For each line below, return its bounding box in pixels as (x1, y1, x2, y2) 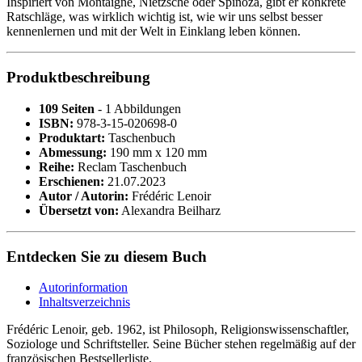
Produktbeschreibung (6, 69, 150, 86)
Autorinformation (39, 280, 128, 295)
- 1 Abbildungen (95, 101, 181, 116)
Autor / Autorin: (39, 188, 128, 203)
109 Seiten (39, 101, 95, 116)
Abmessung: (39, 145, 107, 159)
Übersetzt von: (39, 203, 119, 217)
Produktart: (39, 130, 105, 145)
